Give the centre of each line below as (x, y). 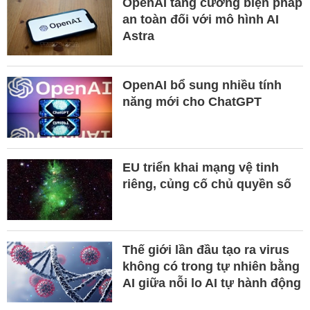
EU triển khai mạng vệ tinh (200, 168)
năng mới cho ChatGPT (192, 102)
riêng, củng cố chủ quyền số (207, 184)
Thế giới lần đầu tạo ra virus (206, 250)
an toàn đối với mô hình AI (200, 20)
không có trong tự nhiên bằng (211, 267)
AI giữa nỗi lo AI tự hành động (211, 283)
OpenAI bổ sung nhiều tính (202, 85)
